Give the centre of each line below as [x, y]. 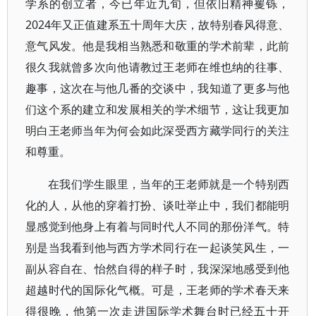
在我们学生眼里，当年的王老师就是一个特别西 [169, 184]
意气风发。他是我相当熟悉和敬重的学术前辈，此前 [158, 46]
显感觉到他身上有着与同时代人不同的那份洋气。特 [158, 226]
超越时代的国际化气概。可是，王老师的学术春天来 [158, 290]
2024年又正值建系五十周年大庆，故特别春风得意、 [158, 25]
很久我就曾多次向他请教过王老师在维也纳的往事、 [158, 67]
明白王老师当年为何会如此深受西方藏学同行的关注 [158, 130]
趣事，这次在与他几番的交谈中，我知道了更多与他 [158, 88]
